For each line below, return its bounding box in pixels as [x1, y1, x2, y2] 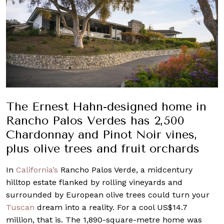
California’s [16, 165, 58, 175]
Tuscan [6, 202, 34, 212]
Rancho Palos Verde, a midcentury [58, 165, 192, 175]
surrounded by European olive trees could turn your [6, 190, 209, 200]
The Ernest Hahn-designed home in [6, 99, 206, 114]
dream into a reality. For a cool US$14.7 [34, 202, 187, 212]
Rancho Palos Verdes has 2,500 [6, 113, 184, 128]
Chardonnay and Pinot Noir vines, [6, 127, 197, 142]
